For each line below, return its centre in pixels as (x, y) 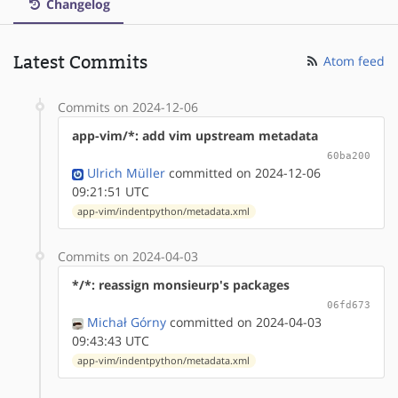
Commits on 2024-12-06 (128, 107)
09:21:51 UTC (111, 191)
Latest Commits (80, 62)
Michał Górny (127, 322)
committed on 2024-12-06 (243, 172)
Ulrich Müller (126, 172)
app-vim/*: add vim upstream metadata (195, 135)
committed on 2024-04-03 (244, 322)
